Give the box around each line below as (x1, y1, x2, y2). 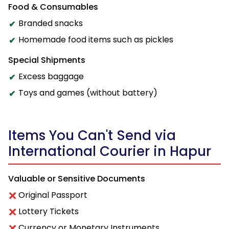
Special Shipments (8, 54, 85, 66)
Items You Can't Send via (8, 126, 176, 145)
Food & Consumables (8, 1, 98, 13)
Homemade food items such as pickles (18, 34, 173, 46)
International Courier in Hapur (8, 142, 211, 161)
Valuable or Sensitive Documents (8, 173, 145, 185)
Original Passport (18, 189, 87, 201)
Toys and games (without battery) (18, 87, 157, 99)
